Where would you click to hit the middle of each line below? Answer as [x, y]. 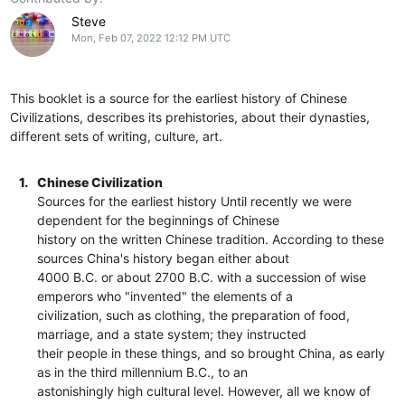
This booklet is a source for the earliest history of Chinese [179, 98]
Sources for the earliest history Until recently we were [195, 201]
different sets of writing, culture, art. [117, 136]
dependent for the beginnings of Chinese [159, 220]
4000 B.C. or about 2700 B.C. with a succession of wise [202, 277]
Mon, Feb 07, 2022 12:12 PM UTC [151, 38]
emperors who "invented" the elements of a [165, 296]
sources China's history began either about [164, 258]
